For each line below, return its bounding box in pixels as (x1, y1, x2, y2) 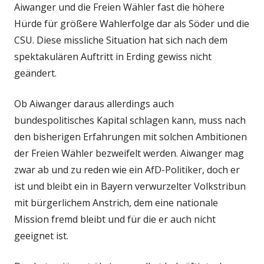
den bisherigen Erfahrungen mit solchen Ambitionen (14, 130, 247, 143)
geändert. (14, 67, 57, 80)
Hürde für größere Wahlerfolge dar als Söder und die (14, 17, 249, 30)
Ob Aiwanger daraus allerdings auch (14, 97, 174, 110)
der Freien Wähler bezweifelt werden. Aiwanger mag (14, 147, 244, 160)
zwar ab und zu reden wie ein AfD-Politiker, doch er (14, 163, 240, 176)
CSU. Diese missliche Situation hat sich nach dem (14, 34, 227, 47)
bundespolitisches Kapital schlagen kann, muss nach (14, 114, 246, 127)
